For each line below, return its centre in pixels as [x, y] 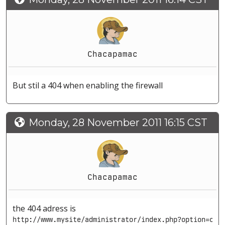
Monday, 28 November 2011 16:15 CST [118, 123]
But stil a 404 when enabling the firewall [88, 86]
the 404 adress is [44, 209]
